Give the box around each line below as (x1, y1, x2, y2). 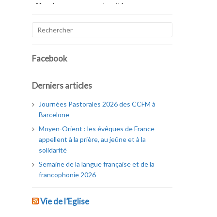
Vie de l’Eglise (40, 196, 89, 206)
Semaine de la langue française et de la (39, 159, 155, 168)
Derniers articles (32, 80, 92, 91)
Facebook (32, 53, 67, 63)
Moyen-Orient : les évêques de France (39, 124, 155, 133)
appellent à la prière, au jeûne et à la (39, 135, 146, 143)
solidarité (39, 145, 67, 154)
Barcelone (39, 110, 70, 119)
